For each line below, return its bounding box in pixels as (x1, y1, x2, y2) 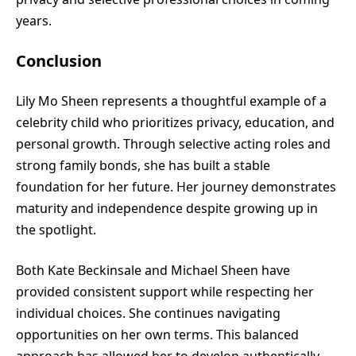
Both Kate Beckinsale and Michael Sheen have (16, 261, 290, 279)
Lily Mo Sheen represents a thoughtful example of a (16, 91, 327, 110)
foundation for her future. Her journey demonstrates (16, 177, 336, 195)
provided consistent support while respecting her (16, 282, 314, 300)
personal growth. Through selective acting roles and (16, 134, 331, 153)
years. (16, 11, 52, 29)
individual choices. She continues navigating (16, 304, 281, 322)
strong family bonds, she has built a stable (16, 156, 270, 174)
